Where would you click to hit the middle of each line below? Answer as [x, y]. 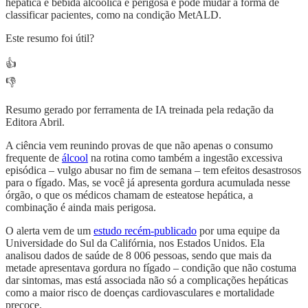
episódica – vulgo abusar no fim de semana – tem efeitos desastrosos [153, 170]
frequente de [34, 157]
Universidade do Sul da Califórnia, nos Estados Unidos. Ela [135, 243]
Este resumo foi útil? [50, 38]
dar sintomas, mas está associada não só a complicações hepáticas [147, 280]
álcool [75, 157]
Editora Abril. [35, 122]
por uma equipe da [238, 230]
